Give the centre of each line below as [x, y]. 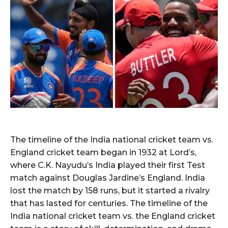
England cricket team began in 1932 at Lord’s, [103, 152]
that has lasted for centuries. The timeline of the [109, 203]
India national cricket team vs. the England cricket [113, 216]
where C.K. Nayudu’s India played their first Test [108, 165]
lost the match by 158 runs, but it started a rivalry [110, 190]
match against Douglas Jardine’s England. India [108, 178]
